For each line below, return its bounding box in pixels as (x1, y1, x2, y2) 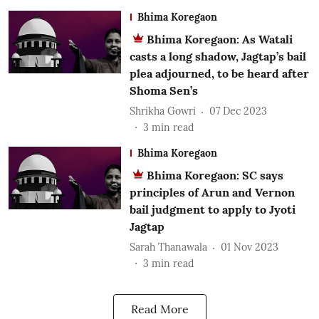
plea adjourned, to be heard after (129, 66, 309, 80)
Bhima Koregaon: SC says (146, 167, 283, 182)
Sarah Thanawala (129, 241, 207, 254)
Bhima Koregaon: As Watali (146, 31, 293, 46)
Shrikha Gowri (129, 105, 196, 118)
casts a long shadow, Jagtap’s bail (129, 48, 306, 63)
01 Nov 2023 (220, 241, 278, 254)
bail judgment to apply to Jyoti (129, 202, 296, 216)
